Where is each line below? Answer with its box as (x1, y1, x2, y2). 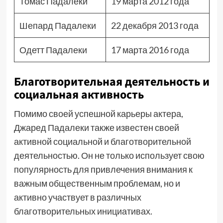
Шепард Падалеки (19, 20, 96, 31)
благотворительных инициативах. (13, 206, 152, 217)
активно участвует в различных (13, 192, 141, 203)
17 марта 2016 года (111, 44, 189, 55)
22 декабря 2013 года (111, 20, 199, 31)
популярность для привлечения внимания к (13, 164, 193, 175)
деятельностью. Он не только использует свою (13, 150, 205, 161)
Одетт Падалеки (19, 44, 87, 55)
